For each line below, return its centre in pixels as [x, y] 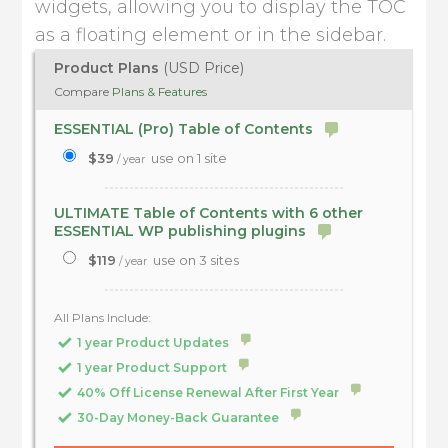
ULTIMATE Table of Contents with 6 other [209, 213]
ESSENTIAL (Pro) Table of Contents [186, 129]
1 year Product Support [151, 367]
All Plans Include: [103, 317]
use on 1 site [188, 158]
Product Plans [109, 68]
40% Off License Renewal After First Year [207, 392]
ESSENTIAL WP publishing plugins [182, 231]
